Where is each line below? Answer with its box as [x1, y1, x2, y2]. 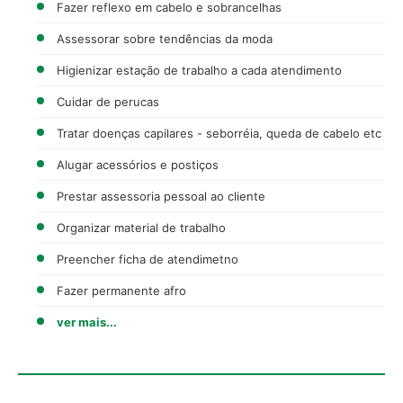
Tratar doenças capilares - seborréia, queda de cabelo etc [57, 125, 381, 140]
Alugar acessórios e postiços [57, 157, 219, 172]
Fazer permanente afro [57, 282, 186, 298]
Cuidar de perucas [57, 94, 159, 109]
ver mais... [57, 314, 117, 329]
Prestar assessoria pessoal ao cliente [57, 188, 265, 203]
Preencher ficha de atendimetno [57, 251, 238, 266]
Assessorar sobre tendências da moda [57, 31, 273, 46]
